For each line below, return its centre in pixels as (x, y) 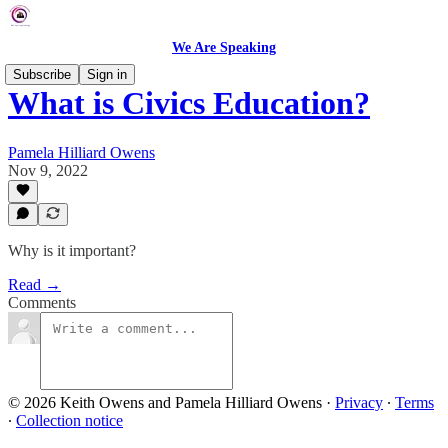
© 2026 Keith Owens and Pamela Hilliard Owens (165, 402)
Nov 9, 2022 (48, 170)
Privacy (359, 402)
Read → (34, 284)
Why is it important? (72, 250)
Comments (42, 302)
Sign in (107, 74)
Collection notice (69, 420)
